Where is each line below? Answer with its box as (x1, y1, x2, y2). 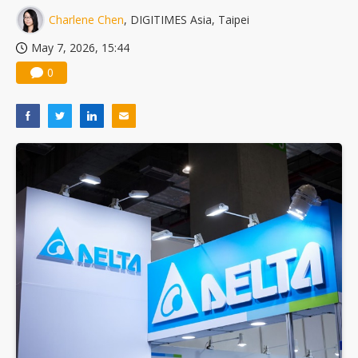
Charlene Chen (49, 12, 124, 28)
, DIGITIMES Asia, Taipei (124, 12, 249, 28)
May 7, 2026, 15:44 (31, 40, 129, 56)
